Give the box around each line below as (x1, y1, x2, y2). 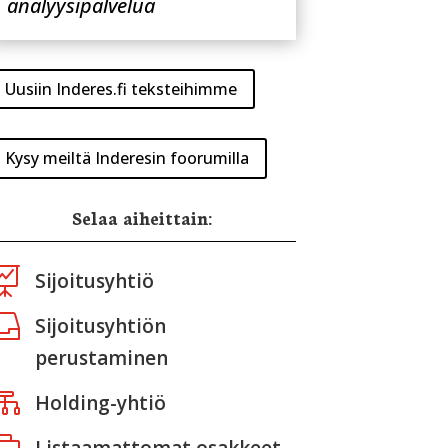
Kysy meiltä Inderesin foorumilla (5, 146, 250, 169)
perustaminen (34, 345, 168, 372)
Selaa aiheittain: (71, 204, 212, 231)
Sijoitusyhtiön (34, 313, 166, 340)
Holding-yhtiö (34, 390, 166, 417)
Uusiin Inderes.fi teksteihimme (5, 77, 238, 100)
